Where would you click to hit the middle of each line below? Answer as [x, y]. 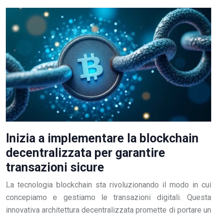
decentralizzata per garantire [85, 153]
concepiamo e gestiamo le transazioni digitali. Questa [108, 198]
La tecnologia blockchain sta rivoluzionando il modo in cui [108, 185]
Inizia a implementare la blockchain [102, 139]
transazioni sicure [55, 168]
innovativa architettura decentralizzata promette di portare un [108, 210]
